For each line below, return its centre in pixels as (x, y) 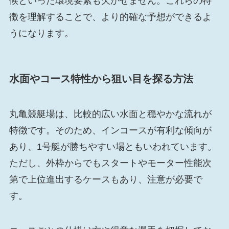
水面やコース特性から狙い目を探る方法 (101, 78)
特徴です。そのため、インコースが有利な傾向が (110, 130)
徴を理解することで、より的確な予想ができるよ (110, 17)
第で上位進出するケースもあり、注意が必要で (106, 179)
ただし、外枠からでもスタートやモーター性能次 (110, 163)
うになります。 (41, 33)
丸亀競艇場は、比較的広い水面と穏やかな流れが (110, 114)
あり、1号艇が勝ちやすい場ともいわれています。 (113, 146)
